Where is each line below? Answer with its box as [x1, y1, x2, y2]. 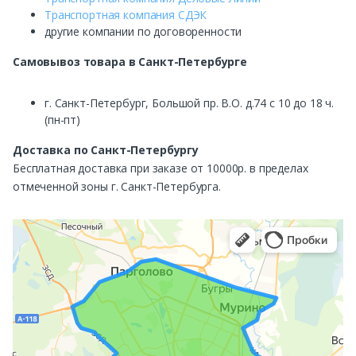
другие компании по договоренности [44, 24, 242, 40]
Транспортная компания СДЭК [44, 7, 207, 23]
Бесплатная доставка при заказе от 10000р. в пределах [13, 161, 308, 176]
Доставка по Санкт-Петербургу [13, 142, 199, 158]
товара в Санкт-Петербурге [79, 54, 247, 70]
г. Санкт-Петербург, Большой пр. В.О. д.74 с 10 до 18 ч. [44, 95, 335, 111]
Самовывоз [13, 54, 80, 70]
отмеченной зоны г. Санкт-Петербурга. [13, 179, 221, 195]
